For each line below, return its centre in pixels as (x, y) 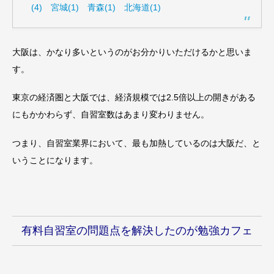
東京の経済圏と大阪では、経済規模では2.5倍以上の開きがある (134, 98)
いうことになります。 (55, 161)
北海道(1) (143, 7)
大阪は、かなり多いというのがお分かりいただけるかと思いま (132, 52)
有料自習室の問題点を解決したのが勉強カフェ (137, 230)
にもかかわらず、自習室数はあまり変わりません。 (111, 115)
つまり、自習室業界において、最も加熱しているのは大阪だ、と (136, 143)
